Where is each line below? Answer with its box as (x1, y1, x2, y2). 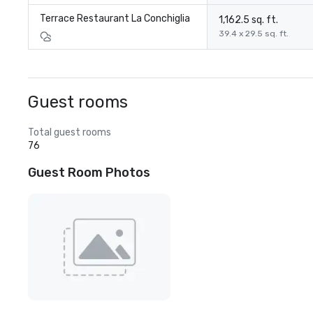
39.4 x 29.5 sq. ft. (219, 29, 289, 38)
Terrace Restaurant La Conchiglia (40, 13, 190, 24)
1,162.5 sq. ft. (219, 14, 278, 26)
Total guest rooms (28, 126, 111, 138)
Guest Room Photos (28, 165, 150, 180)
